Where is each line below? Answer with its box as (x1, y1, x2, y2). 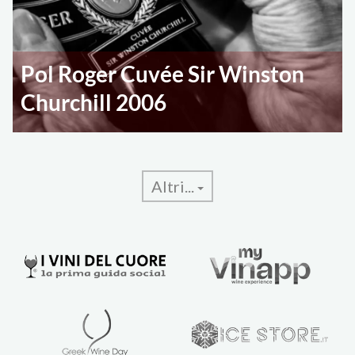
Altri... (151, 177, 197, 197)
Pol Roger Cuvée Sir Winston (21, 60, 305, 88)
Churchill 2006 (21, 89, 167, 116)
